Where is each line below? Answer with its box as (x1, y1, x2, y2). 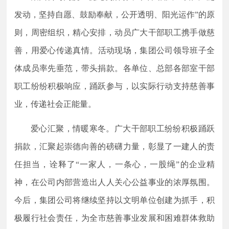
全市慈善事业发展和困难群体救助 (89, 213, 215, 222)
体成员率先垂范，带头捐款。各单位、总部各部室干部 (14, 64, 215, 73)
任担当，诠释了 (14, 159, 76, 169)
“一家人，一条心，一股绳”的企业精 (75, 159, 215, 169)
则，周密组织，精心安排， (14, 28, 115, 37)
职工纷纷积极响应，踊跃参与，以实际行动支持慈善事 (14, 82, 215, 91)
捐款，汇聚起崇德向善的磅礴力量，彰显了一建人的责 (14, 142, 215, 151)
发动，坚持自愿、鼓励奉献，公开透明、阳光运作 (14, 10, 195, 19)
